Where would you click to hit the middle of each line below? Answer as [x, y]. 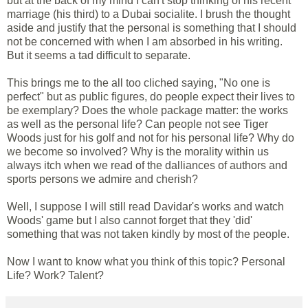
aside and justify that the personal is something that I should [152, 27]
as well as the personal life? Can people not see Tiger [137, 124]
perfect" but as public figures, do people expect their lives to [151, 96]
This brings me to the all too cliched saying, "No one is [139, 82]
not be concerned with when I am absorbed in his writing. [145, 41]
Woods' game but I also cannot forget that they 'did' [130, 220]
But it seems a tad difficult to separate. [99, 55]
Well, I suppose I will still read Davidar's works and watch [145, 206]
